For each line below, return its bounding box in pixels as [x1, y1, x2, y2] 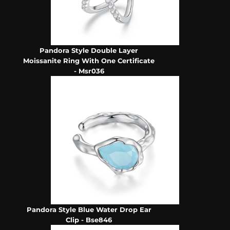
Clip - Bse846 [66, 216, 112, 224]
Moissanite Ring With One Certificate [23, 56, 155, 65]
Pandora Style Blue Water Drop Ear [26, 205, 151, 214]
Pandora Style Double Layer [40, 46, 139, 55]
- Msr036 [73, 67, 104, 75]
